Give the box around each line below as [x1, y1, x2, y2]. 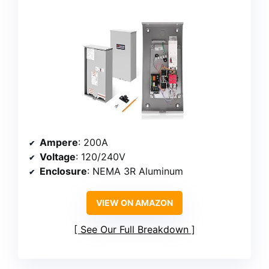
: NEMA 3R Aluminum [87, 165, 183, 177]
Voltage [40, 150, 76, 163]
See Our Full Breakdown [80, 223, 189, 235]
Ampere [40, 136, 78, 148]
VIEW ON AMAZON [96, 197, 173, 208]
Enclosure [40, 165, 87, 177]
